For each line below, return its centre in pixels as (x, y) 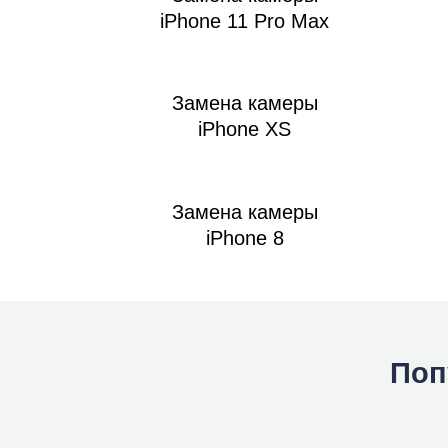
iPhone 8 (244, 237)
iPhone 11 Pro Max (244, 20)
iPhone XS (244, 128)
